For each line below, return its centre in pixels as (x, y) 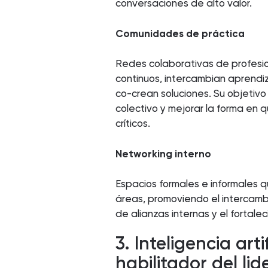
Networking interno (164, 153)
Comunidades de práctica (180, 33)
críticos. (133, 124)
